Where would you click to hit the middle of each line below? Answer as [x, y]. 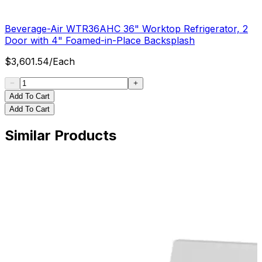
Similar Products [61, 136]
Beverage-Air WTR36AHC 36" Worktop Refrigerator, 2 [126, 29]
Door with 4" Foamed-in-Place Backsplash [100, 41]
